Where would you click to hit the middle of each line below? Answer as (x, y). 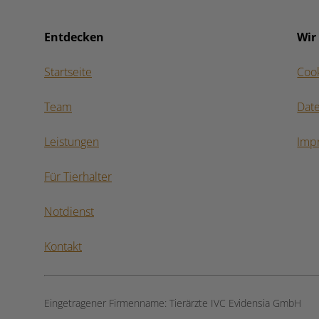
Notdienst (69, 212)
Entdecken (74, 37)
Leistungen (72, 142)
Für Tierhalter (78, 177)
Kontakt (63, 247)
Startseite (68, 72)
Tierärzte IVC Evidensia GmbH (235, 303)
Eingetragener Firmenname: (107, 303)
